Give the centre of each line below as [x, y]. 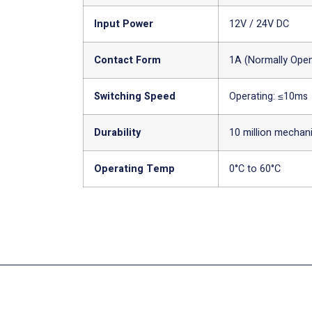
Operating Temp [135, 169]
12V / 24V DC [259, 24]
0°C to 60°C [255, 169]
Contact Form [128, 60]
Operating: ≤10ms [269, 96]
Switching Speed [135, 96]
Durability [118, 132]
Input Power [124, 24]
